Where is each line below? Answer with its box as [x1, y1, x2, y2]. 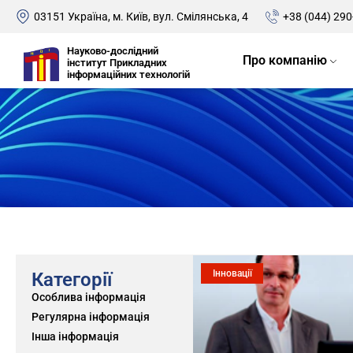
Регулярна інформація [32, 310, 150, 323]
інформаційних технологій [66, 68, 190, 80]
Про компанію [242, 53, 327, 68]
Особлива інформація [32, 291, 146, 303]
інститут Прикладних [66, 56, 167, 69]
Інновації [212, 268, 252, 280]
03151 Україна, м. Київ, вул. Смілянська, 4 [34, 10, 249, 23]
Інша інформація [32, 330, 119, 343]
